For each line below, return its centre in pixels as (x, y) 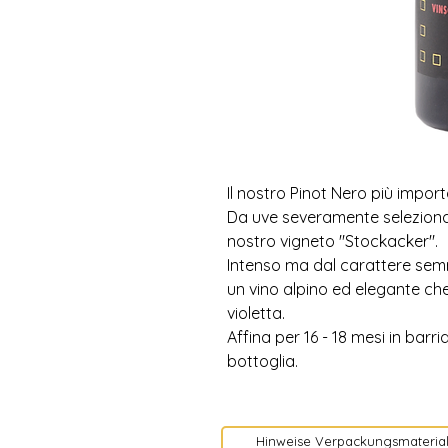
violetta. (258, 312)
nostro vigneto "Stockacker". (332, 240)
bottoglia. (262, 360)
